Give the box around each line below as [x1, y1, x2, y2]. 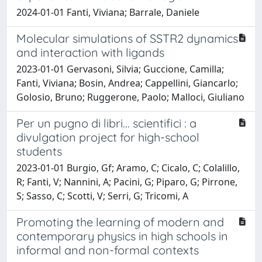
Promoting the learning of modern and [16, 214, 224, 229]
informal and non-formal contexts [16, 242, 199, 257]
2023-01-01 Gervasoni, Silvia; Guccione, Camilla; [16, 62, 224, 75]
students [16, 143, 62, 158]
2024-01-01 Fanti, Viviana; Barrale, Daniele [16, 5, 199, 19]
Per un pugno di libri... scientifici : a [16, 115, 196, 130]
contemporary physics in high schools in [16, 228, 228, 243]
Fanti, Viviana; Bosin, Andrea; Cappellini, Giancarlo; [16, 76, 238, 89]
